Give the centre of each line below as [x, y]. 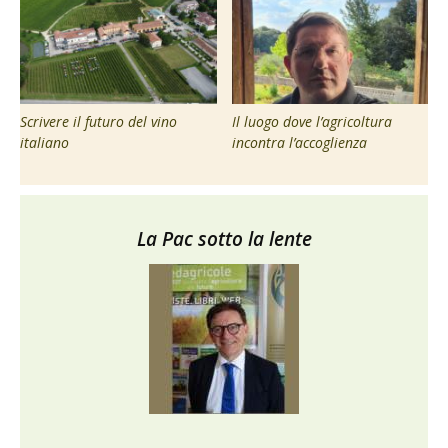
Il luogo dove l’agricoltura [311, 121]
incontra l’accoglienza [299, 142]
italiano [44, 142]
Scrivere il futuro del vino [98, 121]
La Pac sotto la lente [224, 238]
